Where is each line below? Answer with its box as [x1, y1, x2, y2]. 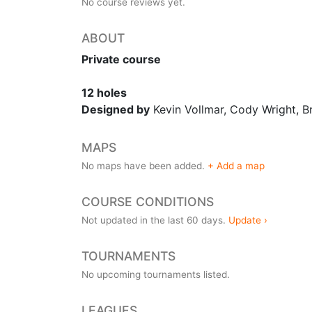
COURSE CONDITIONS [81, 194, 214, 210]
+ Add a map [208, 160, 265, 172]
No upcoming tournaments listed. [81, 269, 230, 281]
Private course [81, 52, 161, 67]
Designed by [81, 102, 150, 117]
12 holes [81, 86, 127, 100]
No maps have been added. [81, 160, 208, 172]
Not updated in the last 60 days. [81, 214, 228, 226]
